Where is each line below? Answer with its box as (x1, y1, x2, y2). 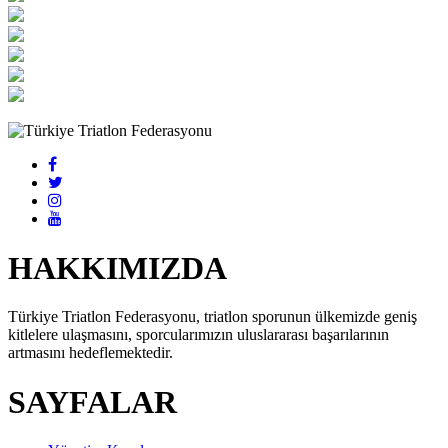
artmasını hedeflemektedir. (8, 344, 173, 362)
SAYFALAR (8, 383, 177, 420)
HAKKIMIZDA (8, 249, 227, 286)
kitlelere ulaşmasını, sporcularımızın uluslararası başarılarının (8, 326, 389, 344)
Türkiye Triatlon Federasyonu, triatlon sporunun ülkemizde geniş (8, 308, 417, 326)
